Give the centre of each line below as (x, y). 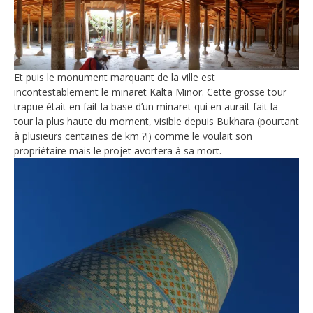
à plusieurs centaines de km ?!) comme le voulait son (133, 136)
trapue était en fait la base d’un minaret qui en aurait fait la (146, 107)
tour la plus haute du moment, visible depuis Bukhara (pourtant (156, 122)
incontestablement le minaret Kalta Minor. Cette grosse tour (150, 92)
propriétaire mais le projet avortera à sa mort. (118, 151)
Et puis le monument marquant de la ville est (115, 78)
